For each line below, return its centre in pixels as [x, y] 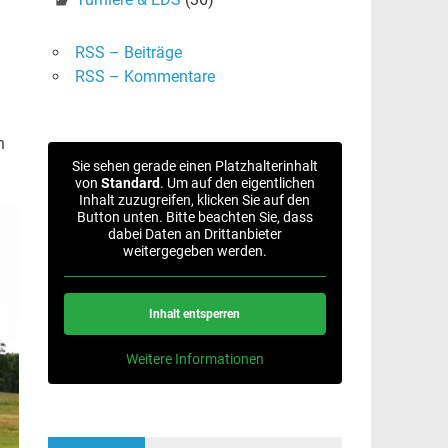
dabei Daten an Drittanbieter [194, 234]
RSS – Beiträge [128, 53]
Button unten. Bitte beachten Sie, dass [194, 217]
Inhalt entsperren [195, 314]
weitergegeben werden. [194, 251]
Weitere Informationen [194, 359]
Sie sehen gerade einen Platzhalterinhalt [194, 166]
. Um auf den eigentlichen [237, 183]
